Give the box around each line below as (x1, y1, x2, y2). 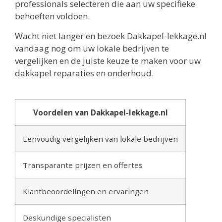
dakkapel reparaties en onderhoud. (15, 67, 154, 79)
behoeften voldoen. (15, 10, 90, 22)
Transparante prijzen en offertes (23, 160, 143, 170)
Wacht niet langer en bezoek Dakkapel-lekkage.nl (15, 30, 207, 42)
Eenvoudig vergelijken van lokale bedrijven (23, 133, 178, 144)
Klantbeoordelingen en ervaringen (23, 186, 149, 196)
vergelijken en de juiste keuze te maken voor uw (15, 55, 201, 66)
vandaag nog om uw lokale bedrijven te (15, 42, 169, 54)
